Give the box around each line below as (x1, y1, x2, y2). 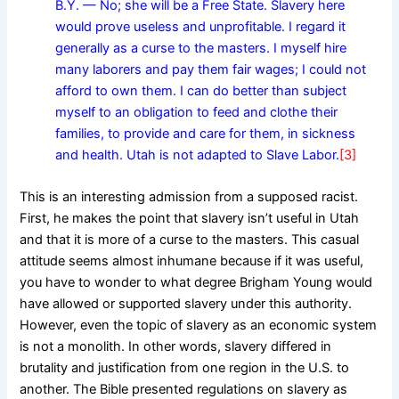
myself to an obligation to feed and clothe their (55, 103, 338, 120)
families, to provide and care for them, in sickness (55, 125, 356, 142)
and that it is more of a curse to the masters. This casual (20, 232, 360, 248)
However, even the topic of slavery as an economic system (20, 317, 378, 334)
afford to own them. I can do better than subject (55, 82, 347, 99)
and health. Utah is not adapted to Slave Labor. (55, 146, 340, 163)
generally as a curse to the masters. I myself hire (55, 39, 347, 56)
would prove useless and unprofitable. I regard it (55, 18, 346, 35)
